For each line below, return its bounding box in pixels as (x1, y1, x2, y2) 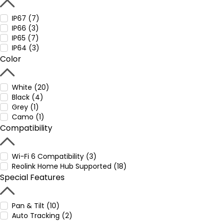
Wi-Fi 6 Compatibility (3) (12, 151, 97, 161)
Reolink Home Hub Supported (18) (12, 161, 127, 171)
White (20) (12, 82, 49, 92)
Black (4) (12, 92, 43, 102)
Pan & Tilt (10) (12, 201, 60, 211)
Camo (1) (12, 112, 44, 122)
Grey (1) (12, 102, 39, 112)
